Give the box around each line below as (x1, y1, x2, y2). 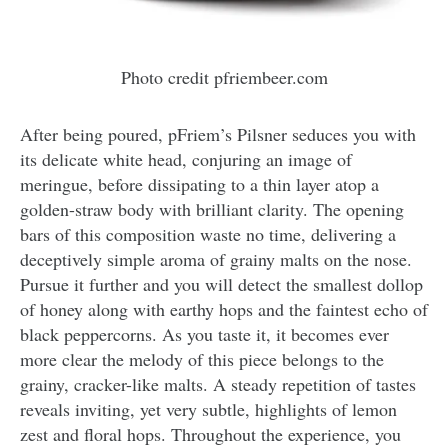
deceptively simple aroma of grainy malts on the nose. (20, 246, 412, 271)
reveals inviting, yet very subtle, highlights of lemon (20, 396, 397, 421)
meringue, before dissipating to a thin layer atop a (20, 171, 379, 196)
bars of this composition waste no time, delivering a (20, 221, 396, 246)
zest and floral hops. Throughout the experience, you (20, 421, 401, 446)
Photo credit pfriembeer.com (120, 64, 328, 89)
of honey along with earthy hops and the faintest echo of (20, 296, 428, 321)
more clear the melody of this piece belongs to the (20, 346, 384, 371)
